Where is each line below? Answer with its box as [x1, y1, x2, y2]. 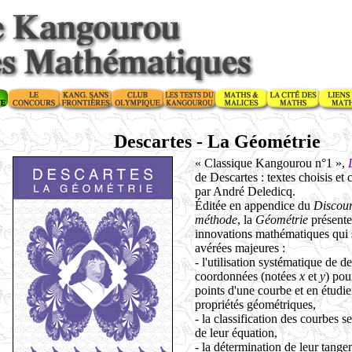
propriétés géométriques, [195, 298, 316, 311]
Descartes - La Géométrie [113, 131, 321, 152]
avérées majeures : [195, 241, 285, 255]
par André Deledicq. [195, 185, 295, 198]
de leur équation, [195, 326, 277, 339]
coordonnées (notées [195, 269, 299, 283]
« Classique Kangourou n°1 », [195, 156, 348, 170]
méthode [195, 213, 237, 226]
